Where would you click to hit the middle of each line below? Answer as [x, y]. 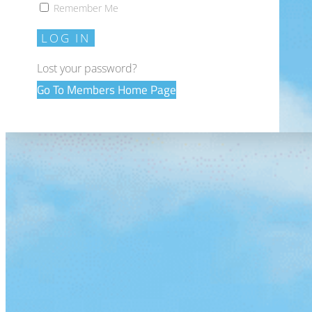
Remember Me [85, 8]
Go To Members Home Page [107, 90]
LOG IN [66, 38]
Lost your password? [87, 69]
